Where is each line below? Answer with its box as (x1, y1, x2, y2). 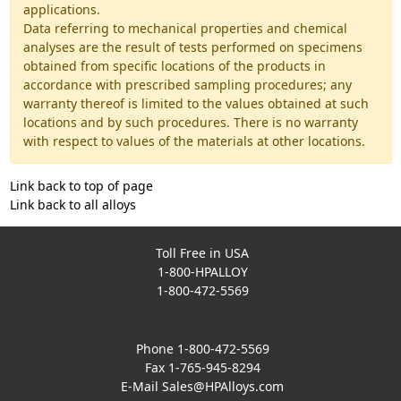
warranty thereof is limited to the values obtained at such (22, 95, 369, 112)
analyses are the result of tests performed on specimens (22, 38, 363, 55)
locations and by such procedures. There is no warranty (22, 114, 358, 131)
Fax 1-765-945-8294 (144, 359, 260, 376)
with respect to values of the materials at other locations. (22, 132, 365, 149)
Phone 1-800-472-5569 (135, 340, 269, 357)
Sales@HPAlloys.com (162, 378, 285, 395)
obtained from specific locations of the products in (22, 57, 326, 74)
